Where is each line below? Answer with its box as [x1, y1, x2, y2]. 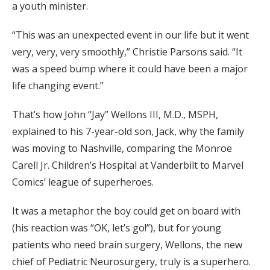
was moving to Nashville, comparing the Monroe [12, 142, 232, 155]
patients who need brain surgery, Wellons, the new [12, 238, 242, 252]
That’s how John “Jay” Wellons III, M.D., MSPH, [12, 108, 218, 122]
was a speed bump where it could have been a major [12, 62, 248, 76]
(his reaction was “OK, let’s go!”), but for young [12, 221, 221, 235]
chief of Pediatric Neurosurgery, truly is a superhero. [12, 255, 251, 269]
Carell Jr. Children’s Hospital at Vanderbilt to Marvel [12, 159, 243, 172]
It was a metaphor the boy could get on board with [12, 204, 240, 218]
